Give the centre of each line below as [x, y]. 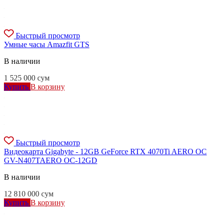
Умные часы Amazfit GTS [47, 45]
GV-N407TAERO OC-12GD [51, 161]
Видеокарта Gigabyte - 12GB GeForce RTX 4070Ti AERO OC [105, 152]
